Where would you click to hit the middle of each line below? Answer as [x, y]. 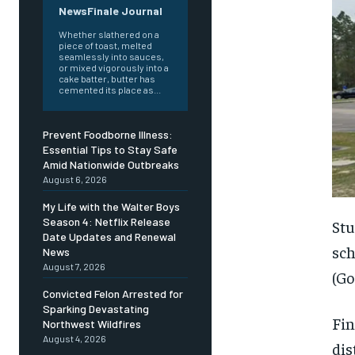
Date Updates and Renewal [109, 237]
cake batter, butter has [107, 79]
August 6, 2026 [75, 179]
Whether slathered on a [109, 34]
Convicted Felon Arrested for [113, 294]
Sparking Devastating [96, 309]
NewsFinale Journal [111, 11]
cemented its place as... [110, 90]
